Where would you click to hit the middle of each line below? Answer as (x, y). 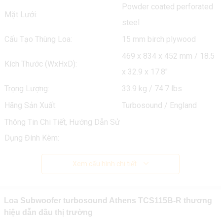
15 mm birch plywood (159, 39)
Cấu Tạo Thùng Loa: (38, 39)
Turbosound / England (159, 105)
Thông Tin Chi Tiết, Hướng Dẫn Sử (62, 122)
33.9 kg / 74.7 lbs (152, 89)
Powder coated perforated (167, 7)
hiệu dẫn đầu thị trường (48, 212)
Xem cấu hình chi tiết (104, 164)
